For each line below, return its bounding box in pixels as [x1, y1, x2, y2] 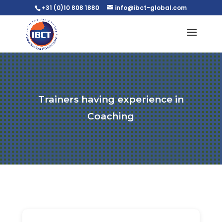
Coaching [87, 111, 135, 122]
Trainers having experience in [38, 94, 184, 105]
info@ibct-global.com [115, 3, 187, 12]
